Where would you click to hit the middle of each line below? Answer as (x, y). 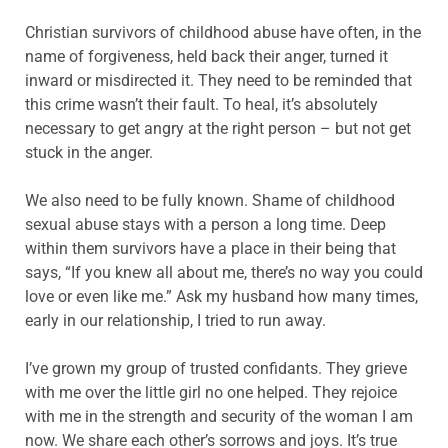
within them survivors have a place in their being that (210, 248)
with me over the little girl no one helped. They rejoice (211, 392)
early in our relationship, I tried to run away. (175, 320)
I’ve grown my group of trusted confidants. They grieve (216, 368)
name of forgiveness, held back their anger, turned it (206, 56)
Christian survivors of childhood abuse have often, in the (223, 32)
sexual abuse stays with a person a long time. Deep (205, 224)
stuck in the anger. (89, 152)
